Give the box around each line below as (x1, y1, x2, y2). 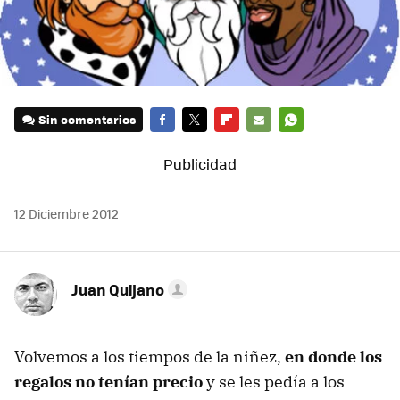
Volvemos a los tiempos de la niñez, (14, 346, 285, 368)
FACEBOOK (150, 136, 210, 154)
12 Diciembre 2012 (14, 204, 119, 223)
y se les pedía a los (203, 371, 345, 393)
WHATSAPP (279, 136, 342, 154)
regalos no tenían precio (14, 371, 203, 393)
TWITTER (182, 136, 232, 154)
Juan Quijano (71, 279, 164, 301)
